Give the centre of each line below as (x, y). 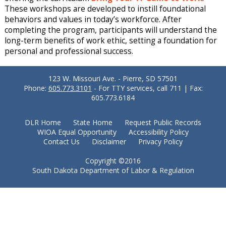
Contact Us (61, 141)
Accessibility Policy (158, 132)
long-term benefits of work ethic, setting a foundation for (110, 40)
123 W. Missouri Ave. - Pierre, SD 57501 (113, 78)
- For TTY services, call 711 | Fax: (147, 88)
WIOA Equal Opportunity (77, 132)
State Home (93, 122)
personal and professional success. (69, 51)
